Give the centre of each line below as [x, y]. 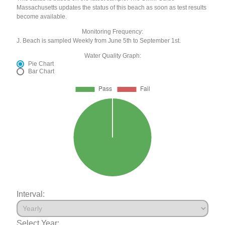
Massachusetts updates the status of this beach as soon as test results [112, 8]
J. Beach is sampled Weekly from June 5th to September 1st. [99, 41]
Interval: [31, 194]
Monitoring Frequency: [113, 32]
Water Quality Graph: [113, 56]
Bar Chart [41, 72]
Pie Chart [41, 64]
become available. [42, 17]
